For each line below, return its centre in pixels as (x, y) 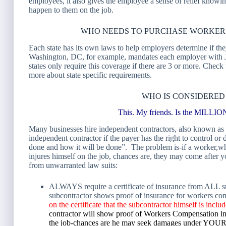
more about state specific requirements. (90, 75)
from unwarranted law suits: (73, 165)
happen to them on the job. (71, 10)
